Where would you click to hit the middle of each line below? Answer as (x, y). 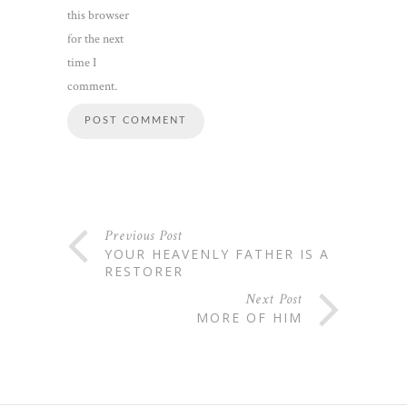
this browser (98, 15)
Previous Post (144, 235)
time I (82, 62)
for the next (95, 39)
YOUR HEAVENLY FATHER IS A (217, 253)
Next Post (274, 299)
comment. (92, 86)
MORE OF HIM (249, 317)
